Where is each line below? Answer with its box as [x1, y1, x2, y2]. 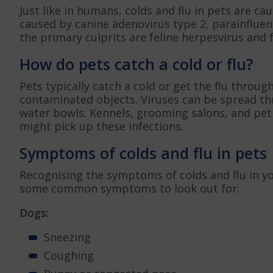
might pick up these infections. [19, 118, 183, 133]
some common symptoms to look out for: [19, 180, 239, 196]
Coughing [44, 247, 94, 263]
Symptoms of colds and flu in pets [19, 142, 267, 163]
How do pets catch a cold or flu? [19, 53, 253, 74]
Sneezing [44, 229, 91, 244]
